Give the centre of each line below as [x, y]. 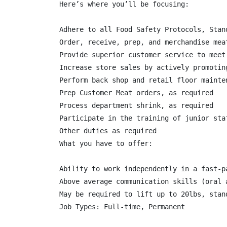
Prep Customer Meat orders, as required [136, 93]
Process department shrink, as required [136, 105]
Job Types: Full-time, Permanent [122, 207]
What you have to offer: [106, 143]
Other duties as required [108, 131]
